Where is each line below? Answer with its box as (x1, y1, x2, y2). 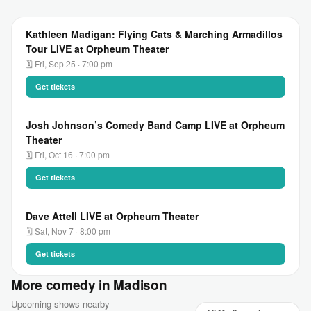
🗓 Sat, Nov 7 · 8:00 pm (26, 225, 110, 237)
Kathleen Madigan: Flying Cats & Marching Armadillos (26, 27, 283, 41)
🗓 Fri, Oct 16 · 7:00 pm (26, 149, 110, 160)
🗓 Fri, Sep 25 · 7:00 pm (26, 58, 112, 69)
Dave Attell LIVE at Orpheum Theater (26, 209, 199, 223)
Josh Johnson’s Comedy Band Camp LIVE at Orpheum (26, 118, 285, 132)
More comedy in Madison (11, 276, 167, 294)
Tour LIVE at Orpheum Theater (26, 42, 169, 56)
